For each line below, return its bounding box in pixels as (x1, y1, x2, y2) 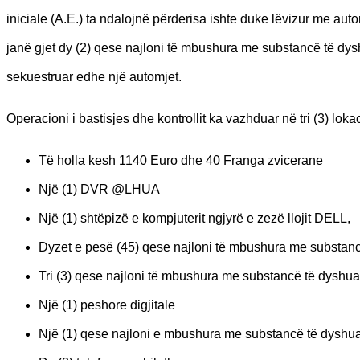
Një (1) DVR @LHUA (39, 182, 160, 196)
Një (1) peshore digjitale (39, 297, 175, 312)
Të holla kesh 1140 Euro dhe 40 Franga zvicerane (39, 153, 323, 167)
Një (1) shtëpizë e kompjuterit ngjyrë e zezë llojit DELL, (39, 211, 350, 225)
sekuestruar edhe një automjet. (6, 69, 182, 84)
